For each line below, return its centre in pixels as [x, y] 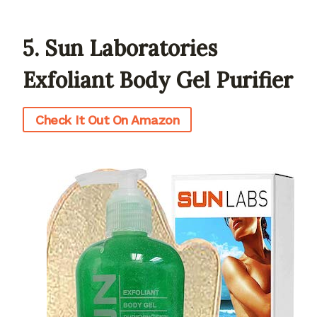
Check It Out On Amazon [107, 120]
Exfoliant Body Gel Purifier [158, 80]
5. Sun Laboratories [120, 48]
